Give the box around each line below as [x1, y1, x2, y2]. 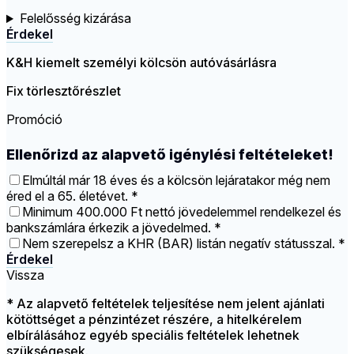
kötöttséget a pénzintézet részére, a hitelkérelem [6, 311, 302, 328]
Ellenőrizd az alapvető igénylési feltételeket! [6, 146, 333, 164]
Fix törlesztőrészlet [6, 83, 121, 100]
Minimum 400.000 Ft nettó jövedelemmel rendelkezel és [22, 204, 341, 220]
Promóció [6, 111, 62, 128]
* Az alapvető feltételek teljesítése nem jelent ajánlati [6, 296, 325, 312]
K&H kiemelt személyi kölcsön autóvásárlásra [6, 55, 277, 71]
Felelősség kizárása [19, 10, 131, 27]
